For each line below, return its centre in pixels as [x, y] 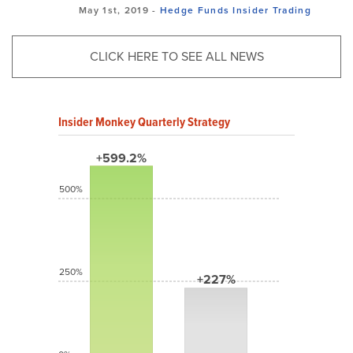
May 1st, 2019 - [119, 10]
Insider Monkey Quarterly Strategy [144, 122]
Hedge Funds [195, 10]
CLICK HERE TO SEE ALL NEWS [176, 56]
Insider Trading [272, 10]
